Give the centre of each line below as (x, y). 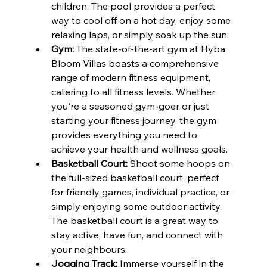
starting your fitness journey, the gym (135, 120)
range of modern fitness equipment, (132, 77)
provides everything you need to (125, 134)
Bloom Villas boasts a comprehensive (136, 63)
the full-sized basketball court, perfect (136, 177)
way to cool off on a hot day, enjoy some (142, 20)
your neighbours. (89, 249)
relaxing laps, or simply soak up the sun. (140, 34)
